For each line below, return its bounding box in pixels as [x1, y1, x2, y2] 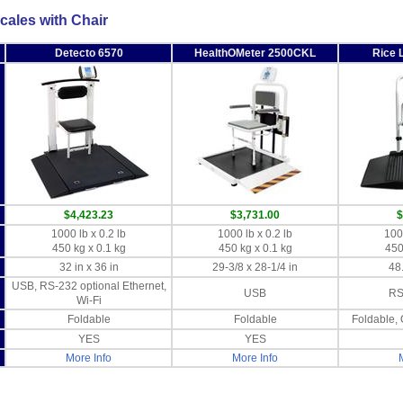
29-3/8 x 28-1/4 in [212, 261, 298, 274]
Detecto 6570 [54, 47, 123, 60]
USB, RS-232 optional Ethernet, [11, 280, 166, 293]
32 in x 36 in [58, 261, 119, 274]
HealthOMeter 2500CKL [194, 47, 316, 60]
